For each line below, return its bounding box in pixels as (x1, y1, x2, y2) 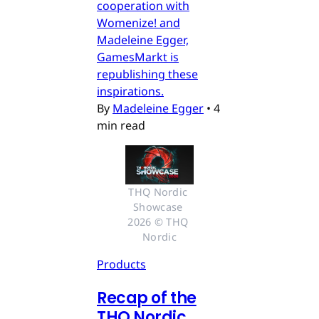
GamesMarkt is (97, 49, 179, 66)
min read (97, 117, 145, 134)
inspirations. (97, 83, 164, 100)
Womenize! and (97, 15, 180, 31)
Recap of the (97, 286, 197, 309)
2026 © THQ (127, 214, 189, 229)
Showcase (133, 199, 183, 214)
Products (97, 256, 146, 272)
